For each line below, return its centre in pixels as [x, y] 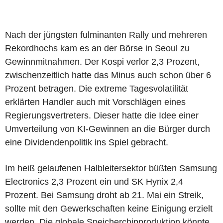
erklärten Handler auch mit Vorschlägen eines [95, 102]
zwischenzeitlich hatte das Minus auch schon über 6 [108, 75]
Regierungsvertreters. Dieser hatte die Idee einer [102, 115]
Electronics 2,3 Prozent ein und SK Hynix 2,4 [94, 181]
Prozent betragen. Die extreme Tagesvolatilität [97, 88]
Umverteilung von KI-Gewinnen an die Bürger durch [108, 129]
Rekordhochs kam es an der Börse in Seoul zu [97, 48]
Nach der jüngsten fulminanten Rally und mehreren [106, 35]
